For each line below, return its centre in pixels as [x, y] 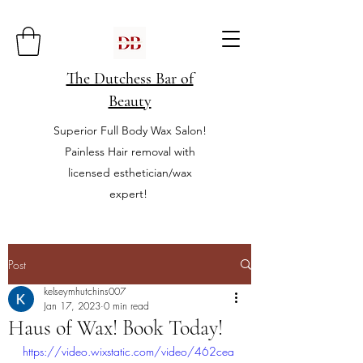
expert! [130, 194]
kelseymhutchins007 [85, 291]
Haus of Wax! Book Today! [115, 328]
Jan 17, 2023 [72, 306]
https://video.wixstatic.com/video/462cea [128, 351]
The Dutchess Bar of [130, 79]
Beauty [130, 101]
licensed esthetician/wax [130, 173]
